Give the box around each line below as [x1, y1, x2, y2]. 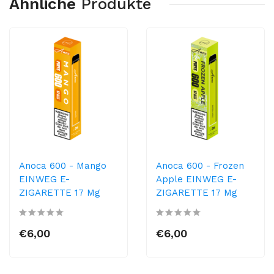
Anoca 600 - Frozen [156, 160, 244, 171]
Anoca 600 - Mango [19, 160, 106, 171]
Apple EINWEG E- [156, 174, 237, 185]
